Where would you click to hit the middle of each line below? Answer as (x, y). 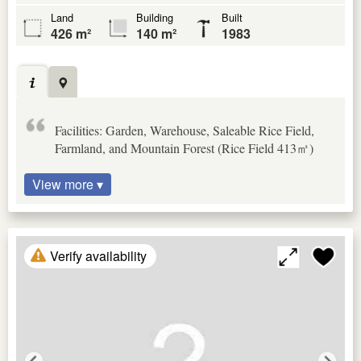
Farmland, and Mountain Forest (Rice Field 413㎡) (184, 147)
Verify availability (98, 255)
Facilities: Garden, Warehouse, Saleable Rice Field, (185, 130)
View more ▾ (68, 184)
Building (155, 17)
